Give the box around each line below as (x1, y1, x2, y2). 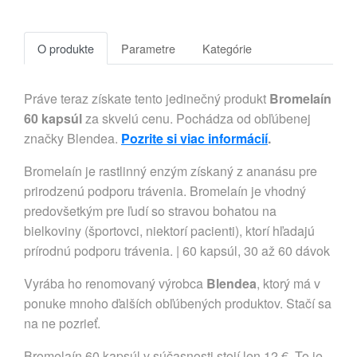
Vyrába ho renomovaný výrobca (24, 274, 206, 293)
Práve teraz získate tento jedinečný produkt (24, 89, 269, 108)
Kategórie (202, 40, 252, 57)
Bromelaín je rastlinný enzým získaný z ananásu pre (24, 162, 317, 181)
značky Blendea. (24, 129, 121, 148)
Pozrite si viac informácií (121, 129, 268, 148)
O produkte (37, 40, 94, 57)
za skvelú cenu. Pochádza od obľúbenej (82, 109, 311, 128)
